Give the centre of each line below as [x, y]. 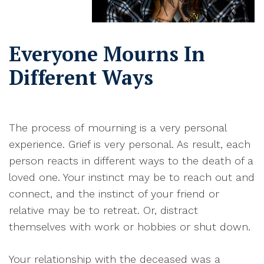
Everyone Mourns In [107, 54]
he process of [52, 128]
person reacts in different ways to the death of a [131, 161]
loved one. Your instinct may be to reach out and [132, 177]
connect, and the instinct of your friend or [114, 194]
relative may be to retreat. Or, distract [103, 210]
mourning [112, 128]
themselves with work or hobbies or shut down [128, 227]
